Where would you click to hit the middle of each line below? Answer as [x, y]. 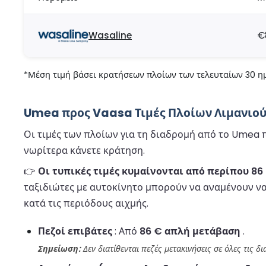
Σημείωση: [59, 249]
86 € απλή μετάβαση [190, 232]
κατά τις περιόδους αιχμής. [86, 204]
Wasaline [110, 36]
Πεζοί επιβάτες [75, 232]
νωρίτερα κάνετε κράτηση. [84, 151]
